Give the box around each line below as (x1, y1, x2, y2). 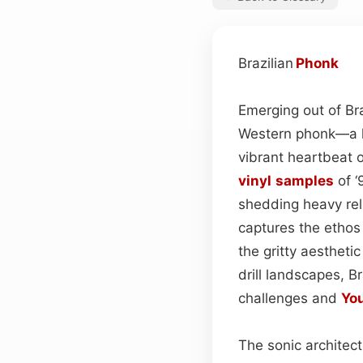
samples (275, 172, 334, 189)
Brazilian (238, 54, 296, 71)
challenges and (238, 289, 341, 306)
